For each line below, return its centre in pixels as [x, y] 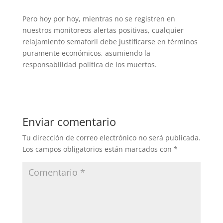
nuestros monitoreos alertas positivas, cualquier [103, 30]
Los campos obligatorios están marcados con [98, 149]
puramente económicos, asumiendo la [86, 53]
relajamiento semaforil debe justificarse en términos [110, 42]
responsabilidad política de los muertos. [89, 64]
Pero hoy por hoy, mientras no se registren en [99, 19]
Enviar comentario [69, 121]
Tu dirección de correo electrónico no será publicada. [111, 138]
